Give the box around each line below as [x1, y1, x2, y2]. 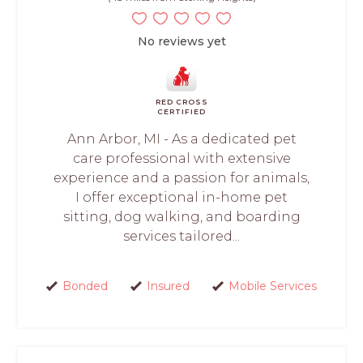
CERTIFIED [157, 106, 206, 116]
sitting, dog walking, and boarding [62, 208, 301, 224]
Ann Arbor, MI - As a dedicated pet [66, 130, 297, 147]
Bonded [62, 278, 108, 293]
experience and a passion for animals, [53, 169, 310, 186]
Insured [146, 278, 190, 293]
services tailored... [123, 228, 240, 244]
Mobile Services [228, 278, 317, 293]
